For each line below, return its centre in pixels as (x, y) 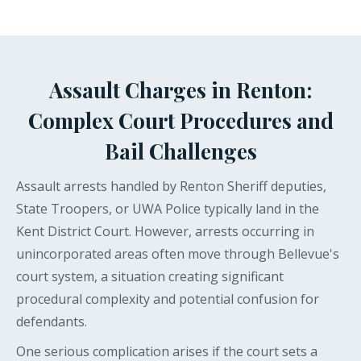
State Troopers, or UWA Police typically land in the (168, 209)
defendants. (52, 322)
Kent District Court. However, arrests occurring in (165, 232)
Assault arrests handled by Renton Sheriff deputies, (171, 187)
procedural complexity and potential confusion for (168, 299)
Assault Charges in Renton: (180, 90)
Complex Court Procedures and (180, 121)
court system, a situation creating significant (150, 277)
